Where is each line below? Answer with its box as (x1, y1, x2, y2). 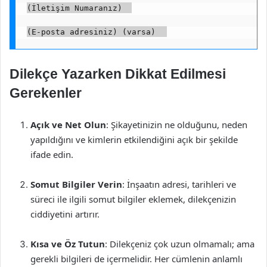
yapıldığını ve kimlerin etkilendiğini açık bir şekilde (30, 133, 238, 146)
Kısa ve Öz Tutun (30, 238, 105, 250)
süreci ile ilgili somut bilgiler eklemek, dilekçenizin (30, 193, 236, 206)
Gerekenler (10, 85, 82, 101)
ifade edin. (30, 148, 73, 161)
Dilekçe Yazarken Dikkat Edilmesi (10, 66, 226, 82)
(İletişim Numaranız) (26, 3, 132, 13)
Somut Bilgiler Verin (30, 178, 122, 191)
